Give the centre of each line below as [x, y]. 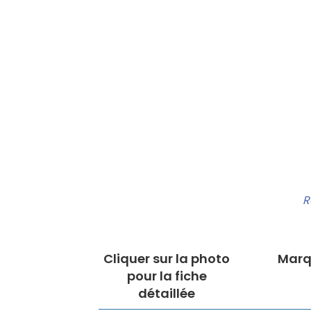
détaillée [167, 294]
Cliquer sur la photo [167, 259]
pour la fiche [167, 276]
